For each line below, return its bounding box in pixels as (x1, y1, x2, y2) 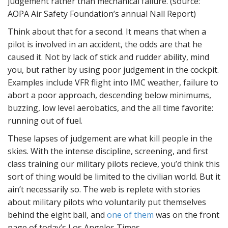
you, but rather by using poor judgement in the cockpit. (8, 64, 219, 75)
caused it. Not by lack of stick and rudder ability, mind (8, 51, 209, 63)
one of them (107, 209, 154, 220)
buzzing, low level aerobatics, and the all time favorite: (8, 102, 213, 113)
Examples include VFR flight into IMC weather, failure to (8, 77, 218, 88)
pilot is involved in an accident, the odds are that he (8, 39, 202, 50)
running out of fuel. (8, 115, 82, 126)
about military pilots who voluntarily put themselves (8, 196, 206, 208)
